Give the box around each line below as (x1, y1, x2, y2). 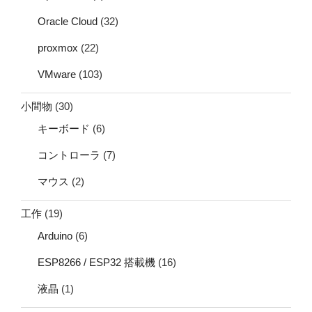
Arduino (38, 229, 72, 242)
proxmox (38, 41, 78, 54)
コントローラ (38, 148, 100, 161)
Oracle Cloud (38, 15, 97, 27)
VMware (38, 68, 76, 80)
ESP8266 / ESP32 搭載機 (38, 256, 155, 268)
